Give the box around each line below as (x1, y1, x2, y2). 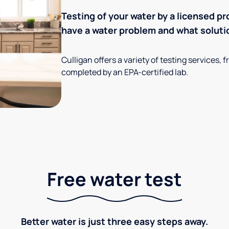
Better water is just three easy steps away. (21, 215, 208, 227)
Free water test (47, 166, 182, 192)
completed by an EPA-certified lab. (61, 66, 188, 78)
